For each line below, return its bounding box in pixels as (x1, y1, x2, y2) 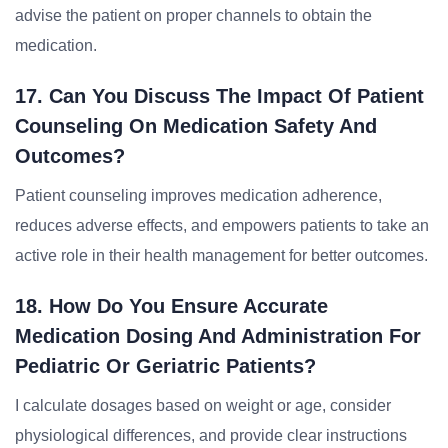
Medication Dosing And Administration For (15, 325, 421, 347)
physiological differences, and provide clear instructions (15, 427, 407, 444)
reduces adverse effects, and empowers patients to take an (15, 217, 429, 234)
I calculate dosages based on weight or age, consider (15, 397, 391, 414)
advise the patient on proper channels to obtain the (15, 7, 372, 24)
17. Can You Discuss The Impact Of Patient (15, 85, 424, 107)
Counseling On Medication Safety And (15, 115, 377, 137)
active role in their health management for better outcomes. (15, 247, 428, 264)
